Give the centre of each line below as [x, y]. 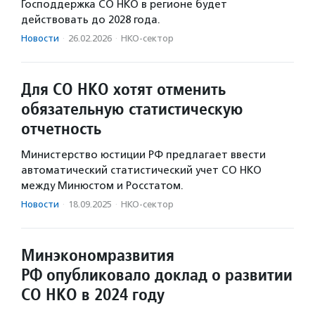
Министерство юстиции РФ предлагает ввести [143, 154]
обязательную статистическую [132, 108]
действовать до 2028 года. [91, 19]
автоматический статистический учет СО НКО [141, 170]
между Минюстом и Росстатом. [102, 185]
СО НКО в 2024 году [93, 294]
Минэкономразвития [98, 255]
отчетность [61, 128]
